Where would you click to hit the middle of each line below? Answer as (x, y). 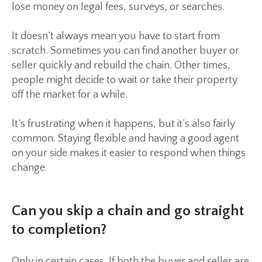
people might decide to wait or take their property (125, 80)
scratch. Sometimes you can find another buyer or (125, 51)
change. (30, 168)
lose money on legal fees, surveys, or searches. (118, 7)
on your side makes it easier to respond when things (129, 154)
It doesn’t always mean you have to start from (116, 37)
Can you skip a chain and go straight (128, 211)
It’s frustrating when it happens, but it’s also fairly (123, 124)
